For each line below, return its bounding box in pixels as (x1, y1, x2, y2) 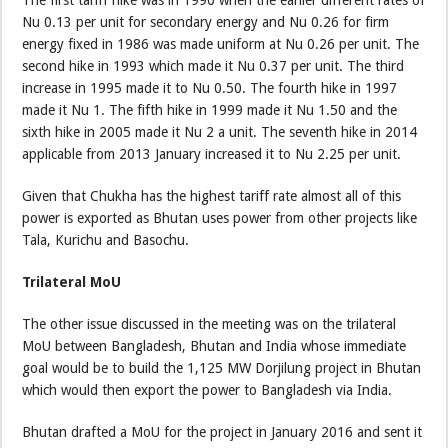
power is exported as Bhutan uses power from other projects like (22, 209, 418, 226)
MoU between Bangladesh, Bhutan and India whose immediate (22, 337, 407, 354)
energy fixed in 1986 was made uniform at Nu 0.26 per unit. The (22, 35, 420, 52)
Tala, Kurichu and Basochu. (22, 231, 190, 248)
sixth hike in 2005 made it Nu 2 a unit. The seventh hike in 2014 (22, 123, 418, 140)
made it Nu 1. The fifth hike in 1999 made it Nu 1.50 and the (22, 101, 398, 118)
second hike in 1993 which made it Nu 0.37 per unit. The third (22, 57, 405, 74)
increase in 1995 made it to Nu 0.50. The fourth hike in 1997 (22, 79, 398, 96)
